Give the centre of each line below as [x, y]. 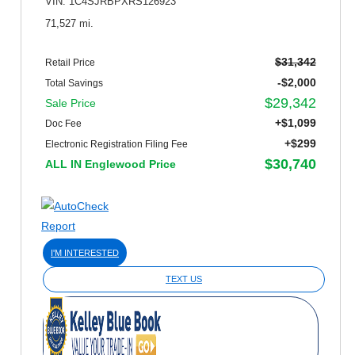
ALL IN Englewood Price [111, 164]
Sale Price [71, 103]
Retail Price [70, 62]
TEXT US [184, 279]
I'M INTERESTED [85, 252]
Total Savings [74, 83]
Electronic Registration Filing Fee [116, 144]
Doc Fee [63, 123]
